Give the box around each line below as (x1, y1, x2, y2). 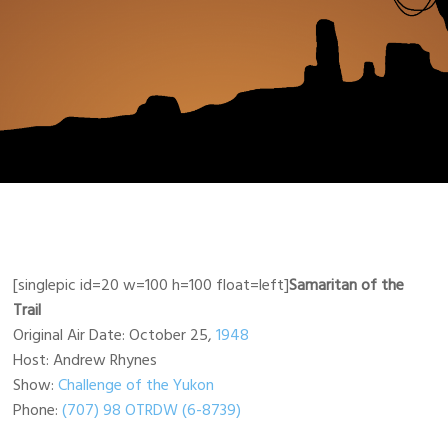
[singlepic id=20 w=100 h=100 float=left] (13, 272, 290, 298)
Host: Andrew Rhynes (13, 347, 158, 373)
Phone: (13, 397, 59, 423)
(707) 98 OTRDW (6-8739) (58, 397, 242, 423)
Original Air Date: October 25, (13, 322, 217, 348)
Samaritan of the (289, 272, 405, 298)
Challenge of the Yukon (58, 372, 215, 398)
